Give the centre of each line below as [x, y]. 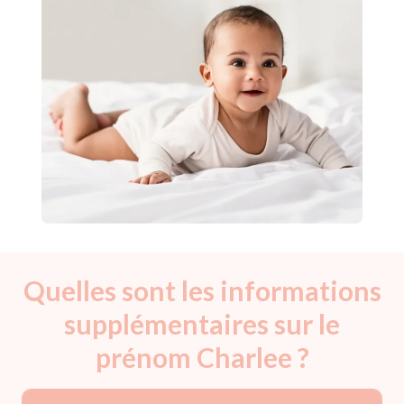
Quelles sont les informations [202, 290]
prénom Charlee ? [202, 357]
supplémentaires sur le [202, 323]
